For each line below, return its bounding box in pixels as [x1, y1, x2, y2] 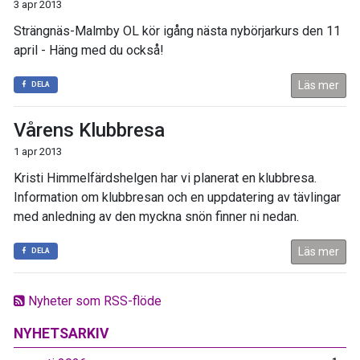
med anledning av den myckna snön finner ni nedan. [14, 208, 299, 224]
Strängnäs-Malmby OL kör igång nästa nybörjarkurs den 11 [14, 22, 341, 39]
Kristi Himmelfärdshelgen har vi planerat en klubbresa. [14, 170, 317, 186]
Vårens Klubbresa [14, 118, 165, 141]
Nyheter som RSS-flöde [25, 292, 162, 309]
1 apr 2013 [14, 145, 62, 157]
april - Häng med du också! [14, 42, 164, 58]
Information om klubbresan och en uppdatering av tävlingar [14, 189, 341, 205]
